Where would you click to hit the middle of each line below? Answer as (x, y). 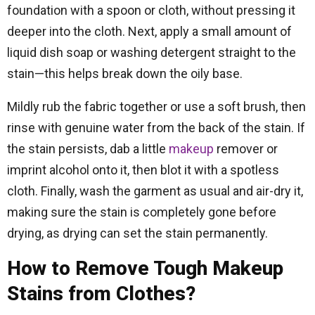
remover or (246, 149)
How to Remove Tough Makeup (145, 268)
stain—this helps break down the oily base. (125, 73)
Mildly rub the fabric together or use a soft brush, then (156, 107)
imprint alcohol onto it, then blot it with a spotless (143, 170)
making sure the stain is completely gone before (142, 212)
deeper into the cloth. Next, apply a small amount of (149, 31)
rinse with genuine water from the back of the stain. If (156, 128)
